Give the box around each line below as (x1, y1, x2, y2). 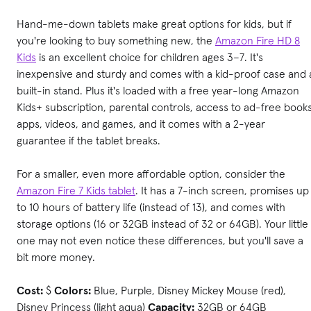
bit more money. (17, 249, 95, 264)
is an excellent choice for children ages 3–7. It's (36, 49, 263, 64)
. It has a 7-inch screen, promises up (135, 183, 309, 197)
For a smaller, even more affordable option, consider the (17, 166, 285, 180)
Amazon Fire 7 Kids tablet (17, 183, 135, 197)
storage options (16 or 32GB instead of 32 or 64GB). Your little (17, 216, 308, 230)
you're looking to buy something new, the (17, 33, 215, 47)
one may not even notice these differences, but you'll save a (17, 233, 303, 247)
